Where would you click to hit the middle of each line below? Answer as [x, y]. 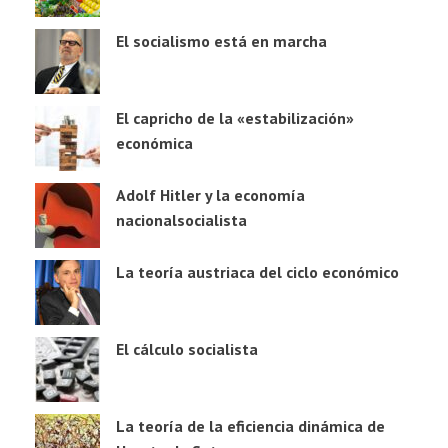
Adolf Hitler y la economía [210, 194]
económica [154, 142]
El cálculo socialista [187, 348]
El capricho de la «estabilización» [235, 117]
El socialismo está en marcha [221, 40]
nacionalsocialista [181, 219]
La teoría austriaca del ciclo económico [257, 271]
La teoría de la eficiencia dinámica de [250, 425]
